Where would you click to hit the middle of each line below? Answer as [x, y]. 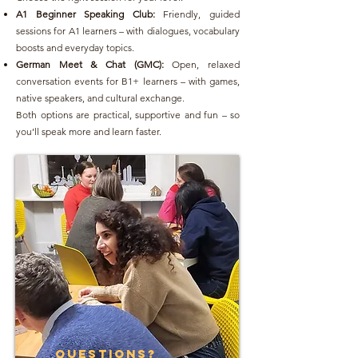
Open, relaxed [206, 64]
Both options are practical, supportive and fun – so [128, 115]
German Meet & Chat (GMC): [94, 64]
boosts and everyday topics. [75, 48]
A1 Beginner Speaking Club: [90, 14]
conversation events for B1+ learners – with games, [128, 81]
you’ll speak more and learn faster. [89, 131]
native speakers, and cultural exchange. [100, 98]
